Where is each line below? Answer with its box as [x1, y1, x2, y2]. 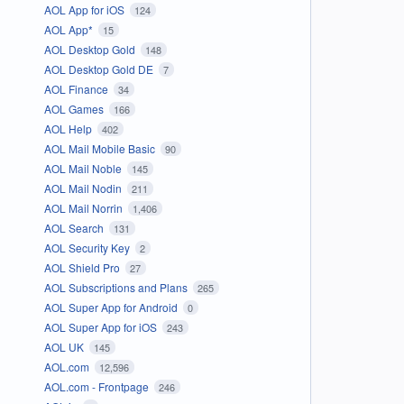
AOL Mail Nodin [43, 179, 124, 196]
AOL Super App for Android [43, 298, 180, 315]
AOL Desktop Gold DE [43, 60, 156, 77]
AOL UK [43, 338, 87, 354]
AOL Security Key [43, 239, 133, 255]
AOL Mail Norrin [43, 199, 125, 216]
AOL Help [43, 120, 95, 136]
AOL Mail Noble [43, 160, 124, 176]
